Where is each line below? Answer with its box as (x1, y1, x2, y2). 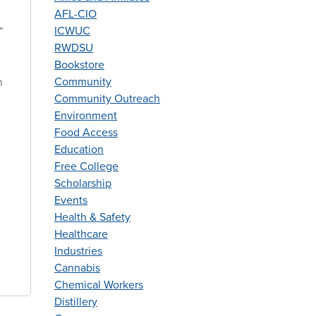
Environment (54, 109, 117, 123)
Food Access (54, 126, 118, 140)
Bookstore (54, 58, 104, 73)
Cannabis (54, 261, 100, 276)
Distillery (54, 295, 97, 310)
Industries (54, 244, 102, 259)
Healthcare (54, 227, 108, 242)
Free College (54, 159, 119, 174)
